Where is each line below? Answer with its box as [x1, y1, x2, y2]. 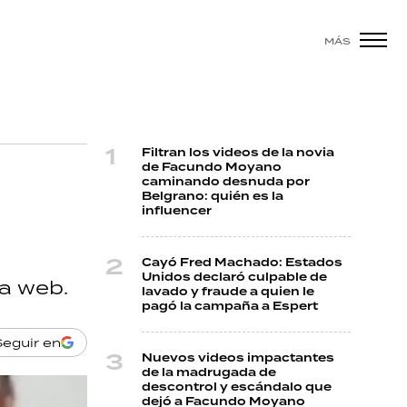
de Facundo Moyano [142, 159, 282, 175]
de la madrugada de [142, 364, 276, 381]
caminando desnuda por [142, 174, 310, 190]
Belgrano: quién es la [142, 188, 283, 204]
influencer [142, 203, 212, 219]
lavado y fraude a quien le [142, 283, 314, 300]
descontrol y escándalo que [142, 379, 332, 395]
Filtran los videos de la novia [142, 144, 334, 161]
